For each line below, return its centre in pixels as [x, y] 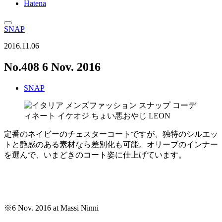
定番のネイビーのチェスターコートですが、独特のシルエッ [111, 134]
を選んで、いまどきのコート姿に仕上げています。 [95, 155]
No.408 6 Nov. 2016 [52, 67]
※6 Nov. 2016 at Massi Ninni [51, 208]
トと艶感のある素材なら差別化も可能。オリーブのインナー [111, 144]
